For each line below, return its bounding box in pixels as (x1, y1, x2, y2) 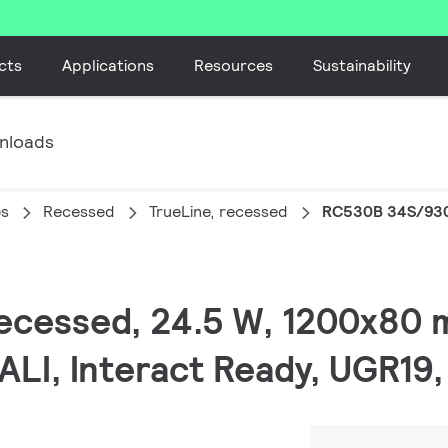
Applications (62, 54, 155, 76)
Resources (194, 54, 274, 76)
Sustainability (313, 54, 412, 76)
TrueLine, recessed (149, 201, 288, 222)
